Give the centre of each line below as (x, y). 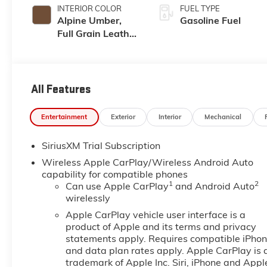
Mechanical (223, 117)
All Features (61, 90)
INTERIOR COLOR (89, 9)
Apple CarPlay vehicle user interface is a (155, 215)
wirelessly (88, 198)
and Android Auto (213, 186)
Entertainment (64, 117)
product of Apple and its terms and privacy (161, 227)
